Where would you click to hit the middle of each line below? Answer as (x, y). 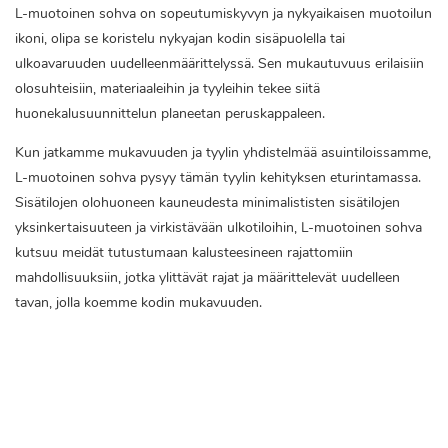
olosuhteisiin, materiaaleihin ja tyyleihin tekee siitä (167, 89)
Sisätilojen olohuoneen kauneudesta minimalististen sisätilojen (207, 203)
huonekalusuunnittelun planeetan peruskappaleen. (170, 114)
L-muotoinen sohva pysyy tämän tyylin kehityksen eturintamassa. (218, 178)
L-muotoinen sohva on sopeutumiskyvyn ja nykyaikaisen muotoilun (223, 14)
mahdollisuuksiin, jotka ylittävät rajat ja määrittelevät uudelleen (207, 278)
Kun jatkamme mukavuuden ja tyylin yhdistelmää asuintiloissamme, (223, 153)
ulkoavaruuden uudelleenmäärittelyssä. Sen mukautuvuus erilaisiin (219, 64)
